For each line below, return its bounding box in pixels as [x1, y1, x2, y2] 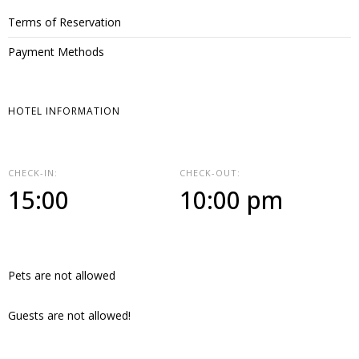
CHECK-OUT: [179, 167, 240, 179]
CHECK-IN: [8, 167, 58, 179]
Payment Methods [8, 44, 104, 59]
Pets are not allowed [8, 268, 115, 283]
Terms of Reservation [8, 14, 121, 30]
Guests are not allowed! [8, 308, 131, 323]
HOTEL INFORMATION [8, 104, 120, 118]
